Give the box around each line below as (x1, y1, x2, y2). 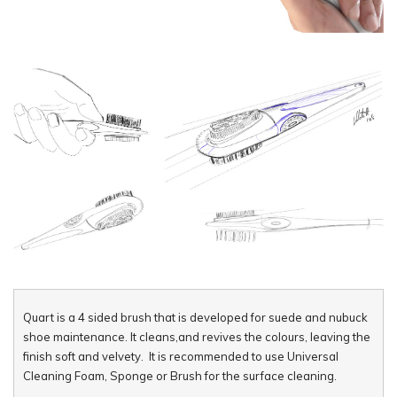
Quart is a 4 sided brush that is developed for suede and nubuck (23, 310, 368, 324)
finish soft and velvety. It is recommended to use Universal (23, 349, 339, 363)
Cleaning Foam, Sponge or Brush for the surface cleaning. (23, 369, 337, 383)
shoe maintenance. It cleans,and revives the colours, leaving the (23, 330, 370, 344)
